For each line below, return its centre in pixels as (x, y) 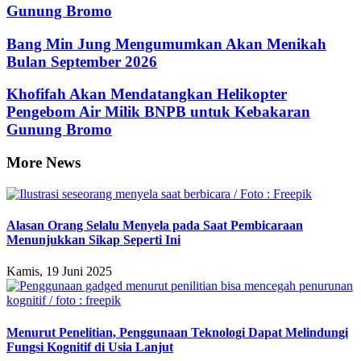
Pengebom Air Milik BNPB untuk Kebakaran (158, 112)
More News (44, 163)
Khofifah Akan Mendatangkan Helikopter (147, 94)
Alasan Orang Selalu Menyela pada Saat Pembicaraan (155, 226)
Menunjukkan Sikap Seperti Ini (93, 240)
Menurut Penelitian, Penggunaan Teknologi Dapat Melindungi (177, 332)
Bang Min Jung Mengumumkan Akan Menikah (166, 44)
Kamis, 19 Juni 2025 (59, 272)
